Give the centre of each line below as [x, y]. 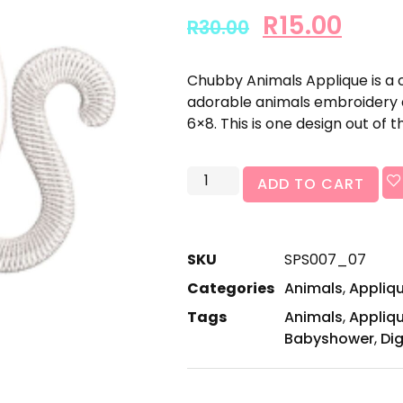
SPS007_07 [325, 259]
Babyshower [329, 338]
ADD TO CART [311, 184]
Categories [231, 288]
